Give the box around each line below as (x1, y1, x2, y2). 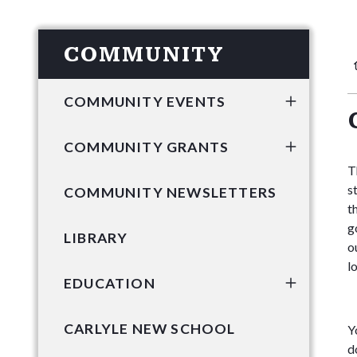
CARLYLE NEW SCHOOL (64, 320, 236, 337)
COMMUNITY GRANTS (64, 138, 229, 155)
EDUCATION (64, 274, 155, 292)
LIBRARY (64, 229, 128, 246)
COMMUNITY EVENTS (64, 92, 226, 110)
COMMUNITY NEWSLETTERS (64, 183, 277, 201)
